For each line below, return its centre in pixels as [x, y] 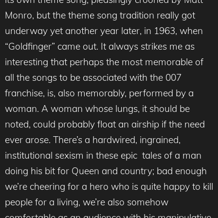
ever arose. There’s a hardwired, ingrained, [93, 140]
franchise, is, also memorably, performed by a [99, 93]
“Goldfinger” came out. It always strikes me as [100, 46]
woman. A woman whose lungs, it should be [97, 109]
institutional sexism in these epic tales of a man [103, 155]
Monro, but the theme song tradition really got [100, 15]
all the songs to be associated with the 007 [93, 78]
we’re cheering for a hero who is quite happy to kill [109, 187]
